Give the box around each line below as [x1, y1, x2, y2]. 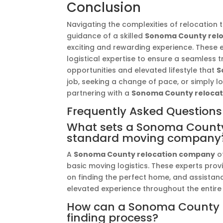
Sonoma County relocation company [74, 149, 216, 159]
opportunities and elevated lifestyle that [67, 65, 217, 75]
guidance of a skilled [67, 31, 145, 41]
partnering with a [67, 88, 132, 98]
